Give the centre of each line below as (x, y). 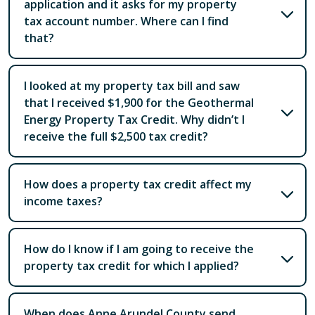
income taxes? (63, 201)
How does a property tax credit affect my (138, 184)
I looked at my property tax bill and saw (132, 85)
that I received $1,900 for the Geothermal (139, 102)
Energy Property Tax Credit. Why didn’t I (134, 119)
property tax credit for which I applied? (131, 265)
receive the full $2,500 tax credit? (116, 136)
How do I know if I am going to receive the (139, 249)
